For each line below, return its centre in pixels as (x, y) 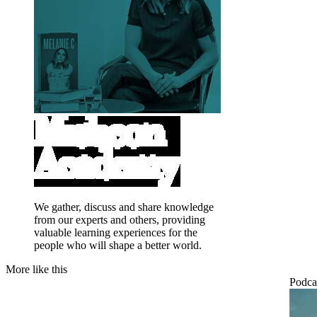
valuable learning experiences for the (116, 233)
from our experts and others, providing (120, 220)
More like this (36, 270)
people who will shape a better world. (118, 246)
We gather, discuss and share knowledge (124, 207)
